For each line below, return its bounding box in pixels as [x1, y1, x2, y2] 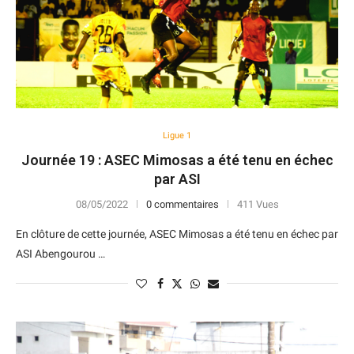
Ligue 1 [163, 130, 191, 141]
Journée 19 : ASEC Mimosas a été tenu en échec [21, 152, 333, 168]
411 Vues [236, 198, 279, 210]
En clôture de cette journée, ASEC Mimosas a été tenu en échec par [16, 228, 338, 240]
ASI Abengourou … [16, 247, 105, 260]
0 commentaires [145, 198, 219, 210]
